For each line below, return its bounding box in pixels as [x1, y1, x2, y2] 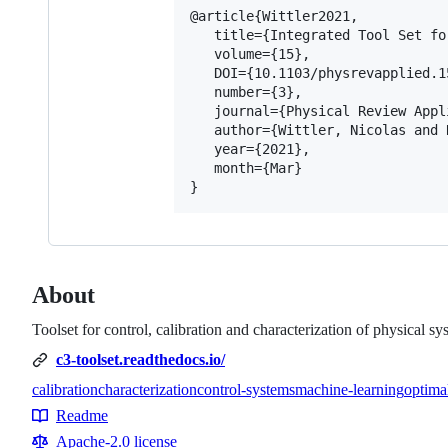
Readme [56, 407, 108, 425]
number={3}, [190, 84, 302, 101]
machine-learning [295, 381, 404, 399]
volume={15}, [190, 46, 310, 63]
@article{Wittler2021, [190, 8, 358, 25]
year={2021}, [190, 141, 310, 158]
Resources [32, 417, 113, 439]
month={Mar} [190, 160, 302, 177]
